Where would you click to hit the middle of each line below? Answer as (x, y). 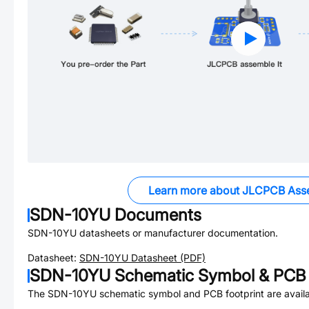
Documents (156, 215)
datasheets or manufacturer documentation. (177, 233)
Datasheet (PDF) (167, 258)
